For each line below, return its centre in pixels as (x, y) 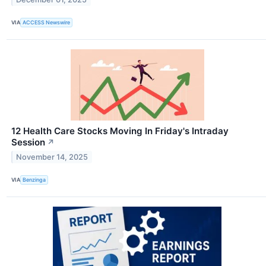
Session (28, 142)
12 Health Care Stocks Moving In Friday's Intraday (120, 131)
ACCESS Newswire (47, 23)
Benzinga (34, 180)
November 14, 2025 (52, 157)
